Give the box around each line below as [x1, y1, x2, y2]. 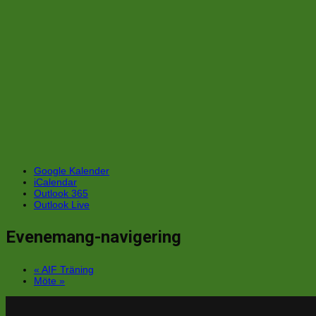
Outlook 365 [34, 188, 88, 200]
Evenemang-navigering [6, 227, 181, 248]
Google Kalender [34, 165, 109, 177]
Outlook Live [34, 199, 90, 211]
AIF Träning [39, 264, 94, 276]
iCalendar [34, 176, 77, 188]
